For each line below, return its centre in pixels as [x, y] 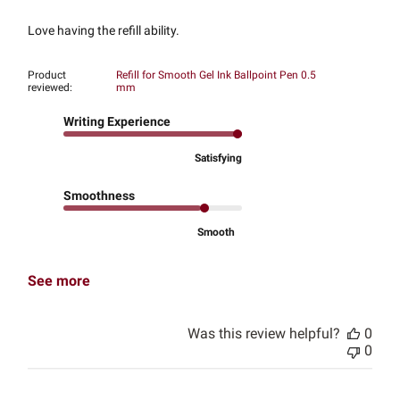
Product [47, 75]
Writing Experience [117, 122]
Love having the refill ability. [104, 31]
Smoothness [100, 196]
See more [59, 281]
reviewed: [52, 88]
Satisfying [219, 158]
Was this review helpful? [263, 334]
